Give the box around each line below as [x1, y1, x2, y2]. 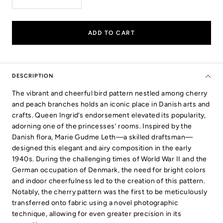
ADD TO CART [88, 29, 135, 36]
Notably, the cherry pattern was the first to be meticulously [12, 187, 208, 196]
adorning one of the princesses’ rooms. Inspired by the [12, 121, 192, 130]
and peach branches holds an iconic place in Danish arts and [12, 100, 210, 109]
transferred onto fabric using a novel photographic [12, 198, 179, 207]
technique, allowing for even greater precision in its [12, 209, 182, 218]
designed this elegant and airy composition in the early [12, 143, 192, 152]
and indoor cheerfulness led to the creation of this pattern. [12, 176, 206, 185]
